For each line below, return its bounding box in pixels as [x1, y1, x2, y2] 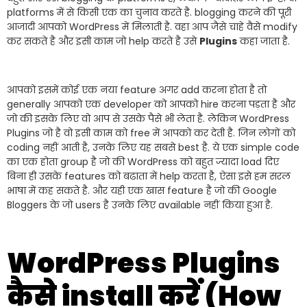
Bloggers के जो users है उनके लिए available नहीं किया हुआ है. [7, 198, 275, 212]
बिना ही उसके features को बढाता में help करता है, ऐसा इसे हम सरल [7, 169, 291, 184]
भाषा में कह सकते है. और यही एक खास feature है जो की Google [7, 184, 277, 198]
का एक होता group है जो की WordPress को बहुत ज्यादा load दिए [7, 155, 279, 169]
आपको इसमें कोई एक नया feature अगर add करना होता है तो [7, 83, 267, 97]
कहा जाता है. [237, 34, 293, 49]
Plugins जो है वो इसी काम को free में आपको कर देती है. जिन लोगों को [7, 126, 295, 140]
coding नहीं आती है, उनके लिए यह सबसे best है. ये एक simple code [7, 140, 299, 155]
